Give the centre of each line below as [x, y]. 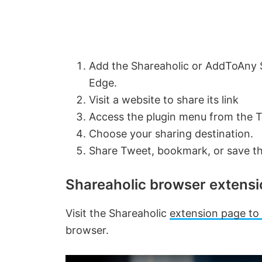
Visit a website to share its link [164, 100]
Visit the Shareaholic [118, 213]
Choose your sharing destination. [171, 134]
